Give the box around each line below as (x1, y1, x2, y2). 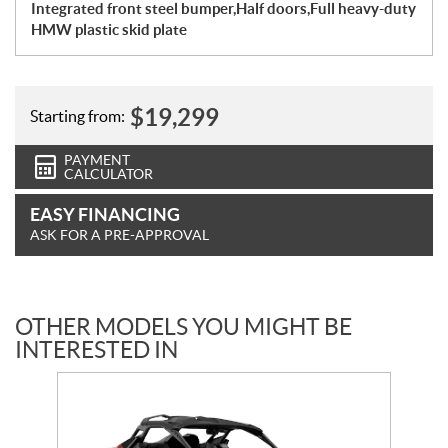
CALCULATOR (64, 166, 153, 183)
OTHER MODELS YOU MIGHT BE (15, 314, 352, 341)
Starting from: (30, 106, 125, 125)
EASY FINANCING (30, 204, 180, 226)
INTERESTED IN (15, 337, 178, 364)
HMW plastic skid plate (31, 21, 187, 39)
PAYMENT (64, 152, 130, 169)
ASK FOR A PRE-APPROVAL (30, 227, 209, 244)
